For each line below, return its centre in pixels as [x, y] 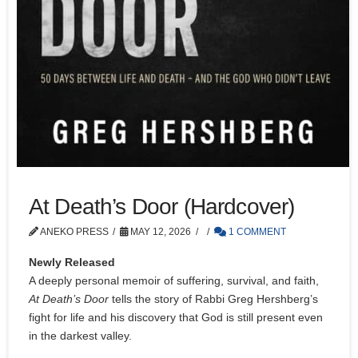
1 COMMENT [257, 232]
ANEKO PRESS [74, 232]
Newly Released [72, 262]
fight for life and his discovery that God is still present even [176, 317]
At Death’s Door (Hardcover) [162, 207]
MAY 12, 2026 [160, 232]
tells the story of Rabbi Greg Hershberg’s [213, 298]
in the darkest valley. [80, 335]
